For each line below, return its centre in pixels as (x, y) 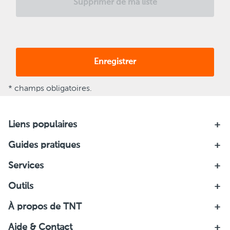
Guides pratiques (44, 145)
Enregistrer (115, 62)
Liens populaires (43, 125)
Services (26, 166)
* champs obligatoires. (50, 89)
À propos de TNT (45, 207)
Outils (21, 186)
